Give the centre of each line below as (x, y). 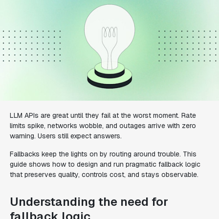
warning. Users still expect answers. (66, 136)
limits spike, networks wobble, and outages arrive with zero (103, 126)
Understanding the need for (89, 202)
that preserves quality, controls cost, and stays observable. (104, 175)
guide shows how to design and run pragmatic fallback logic (105, 164)
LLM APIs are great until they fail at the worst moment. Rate (103, 115)
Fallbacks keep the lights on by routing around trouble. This (103, 154)
